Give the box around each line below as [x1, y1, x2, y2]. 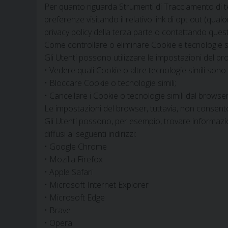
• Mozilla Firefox [44, 154, 103, 165]
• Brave [44, 205, 71, 216]
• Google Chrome [44, 141, 107, 153]
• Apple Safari [44, 166, 93, 178]
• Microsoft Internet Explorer [44, 179, 149, 191]
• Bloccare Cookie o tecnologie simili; [44, 77, 176, 89]
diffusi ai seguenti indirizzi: [44, 128, 136, 140]
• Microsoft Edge [44, 192, 105, 204]
